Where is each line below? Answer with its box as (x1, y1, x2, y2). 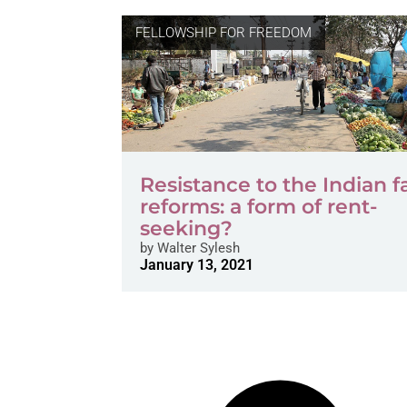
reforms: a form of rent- (140, 194, 378, 219)
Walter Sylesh (154, 240, 241, 256)
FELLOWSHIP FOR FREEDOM (135, 25, 313, 41)
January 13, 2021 (140, 256, 254, 273)
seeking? (140, 216, 233, 241)
